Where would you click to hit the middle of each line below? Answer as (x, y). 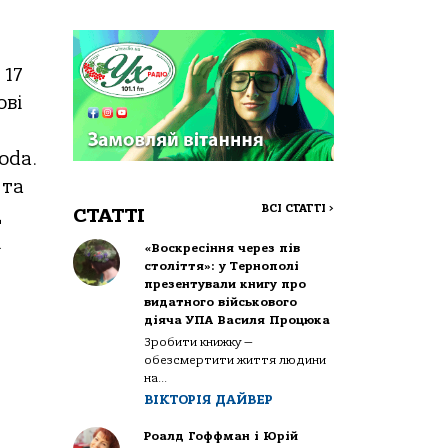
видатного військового (221, 301)
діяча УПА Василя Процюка (237, 319)
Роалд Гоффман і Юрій (221, 435)
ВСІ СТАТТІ (295, 208)
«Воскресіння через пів (222, 247)
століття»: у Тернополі (222, 265)
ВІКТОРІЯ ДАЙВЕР (209, 399)
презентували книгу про (225, 283)
